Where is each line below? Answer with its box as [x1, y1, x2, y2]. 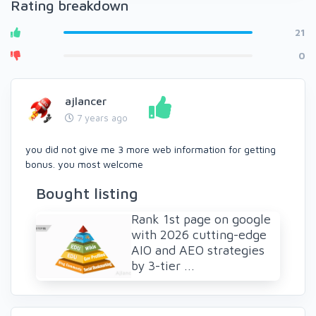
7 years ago [74, 112, 128, 123]
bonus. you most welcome [25, 158, 143, 170]
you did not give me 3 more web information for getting [25, 143, 276, 155]
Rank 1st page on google [131, 212, 271, 226]
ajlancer [65, 95, 107, 107]
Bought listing [36, 184, 138, 202]
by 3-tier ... [131, 258, 195, 273]
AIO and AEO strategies [131, 243, 265, 257]
